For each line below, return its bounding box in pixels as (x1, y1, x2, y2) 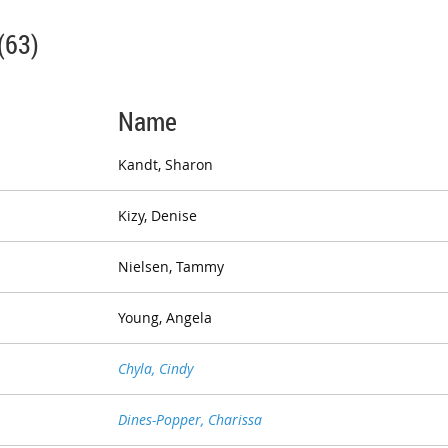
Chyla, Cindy (118, 359, 193, 379)
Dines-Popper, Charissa (118, 410, 262, 430)
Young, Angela (118, 308, 212, 328)
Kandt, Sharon (118, 155, 213, 175)
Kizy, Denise (118, 206, 197, 226)
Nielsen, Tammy (118, 257, 224, 277)
